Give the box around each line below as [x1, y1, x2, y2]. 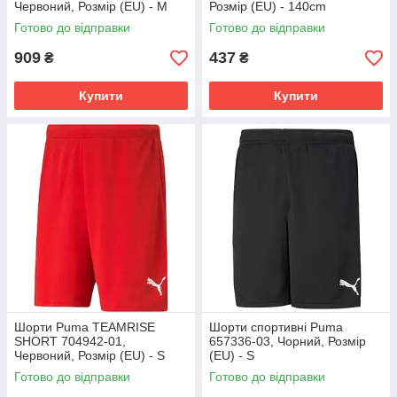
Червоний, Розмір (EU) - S [14, 348, 165, 362]
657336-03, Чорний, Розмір [209, 334, 366, 348]
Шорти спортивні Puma [209, 320, 343, 334]
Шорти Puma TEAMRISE [14, 320, 155, 334]
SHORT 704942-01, [14, 334, 126, 348]
